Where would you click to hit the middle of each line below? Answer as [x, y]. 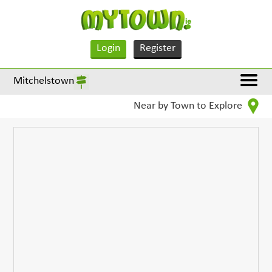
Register [158, 48]
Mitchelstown [44, 81]
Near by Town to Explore [189, 106]
